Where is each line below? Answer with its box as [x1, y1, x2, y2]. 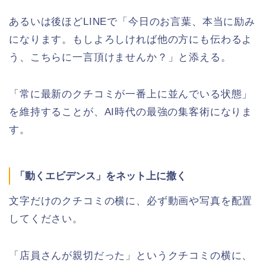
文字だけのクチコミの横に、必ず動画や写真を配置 [9, 195, 253, 207]
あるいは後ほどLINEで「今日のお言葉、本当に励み [9, 16, 255, 28]
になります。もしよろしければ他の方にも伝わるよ [9, 34, 253, 46]
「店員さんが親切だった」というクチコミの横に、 [9, 250, 253, 262]
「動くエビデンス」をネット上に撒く [15, 170, 186, 182]
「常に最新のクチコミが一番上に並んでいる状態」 [9, 88, 253, 100]
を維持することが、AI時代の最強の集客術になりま [9, 106, 253, 118]
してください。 [9, 213, 83, 225]
